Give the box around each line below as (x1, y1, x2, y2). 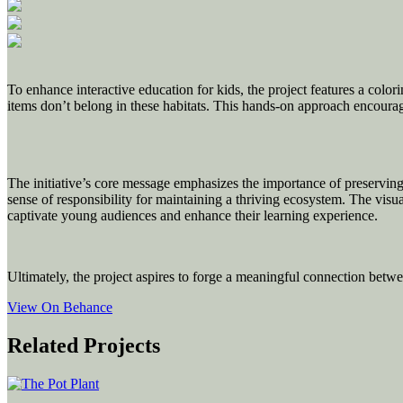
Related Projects (7, 333, 160, 357)
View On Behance (7, 299, 112, 315)
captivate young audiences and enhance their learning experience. (7, 207, 378, 223)
